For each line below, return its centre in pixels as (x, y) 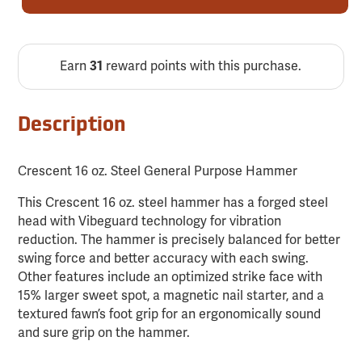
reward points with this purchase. (202, 67)
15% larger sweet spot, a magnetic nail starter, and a (171, 296)
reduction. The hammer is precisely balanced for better (179, 240)
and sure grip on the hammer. (104, 333)
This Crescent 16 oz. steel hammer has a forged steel (173, 203)
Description (72, 126)
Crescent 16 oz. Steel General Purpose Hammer (158, 172)
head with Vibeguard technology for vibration (150, 222)
